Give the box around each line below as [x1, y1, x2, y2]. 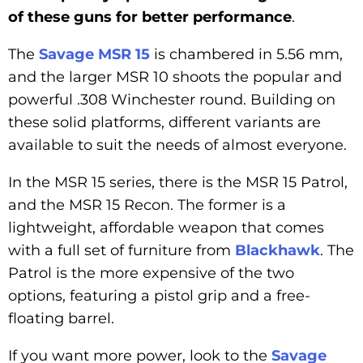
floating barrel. [8, 310, 114, 328]
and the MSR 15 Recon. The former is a [8, 196, 286, 215]
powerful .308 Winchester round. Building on [8, 91, 335, 109]
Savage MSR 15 [39, 45, 150, 64]
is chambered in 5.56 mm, [150, 45, 343, 64]
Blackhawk [235, 241, 320, 260]
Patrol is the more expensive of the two [8, 264, 294, 283]
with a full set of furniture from [8, 241, 235, 260]
